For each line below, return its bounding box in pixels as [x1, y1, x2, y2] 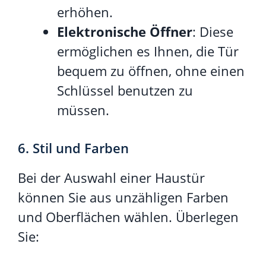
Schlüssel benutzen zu [57, 81, 193, 99]
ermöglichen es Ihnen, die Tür [57, 42, 239, 60]
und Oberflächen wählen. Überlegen [18, 207, 239, 226]
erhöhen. [57, 2, 113, 21]
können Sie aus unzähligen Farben [18, 188, 229, 206]
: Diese [192, 22, 233, 40]
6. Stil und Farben [18, 138, 129, 157]
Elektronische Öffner [57, 22, 192, 40]
